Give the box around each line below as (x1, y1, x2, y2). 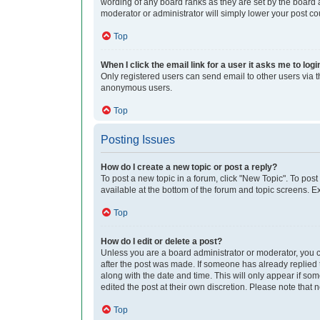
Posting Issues (101, 134, 175, 146)
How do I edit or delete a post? (101, 236, 222, 247)
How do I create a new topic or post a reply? (101, 162, 277, 173)
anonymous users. (101, 83, 172, 94)
